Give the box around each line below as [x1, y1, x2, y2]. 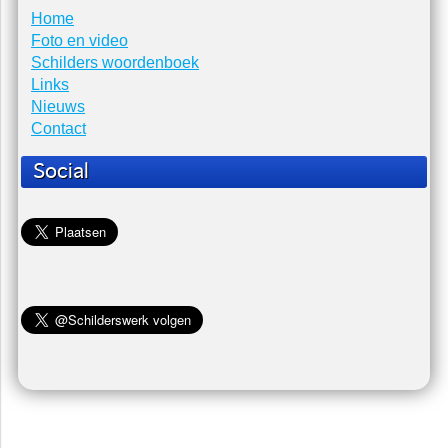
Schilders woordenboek [31, 54, 200, 72]
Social [33, 160, 90, 185]
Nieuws [31, 98, 86, 116]
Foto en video [31, 32, 129, 50]
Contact [31, 120, 87, 138]
